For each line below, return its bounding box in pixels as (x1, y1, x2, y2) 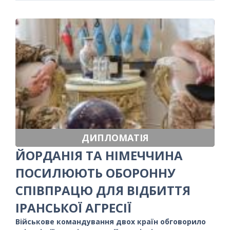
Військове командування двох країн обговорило (15, 216, 206, 226)
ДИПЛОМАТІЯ (81, 131, 149, 144)
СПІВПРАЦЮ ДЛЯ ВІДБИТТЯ (15, 181, 190, 199)
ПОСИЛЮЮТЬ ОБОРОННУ (15, 164, 176, 181)
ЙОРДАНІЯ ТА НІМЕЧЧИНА (15, 146, 183, 164)
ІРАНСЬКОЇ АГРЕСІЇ (15, 199, 131, 216)
